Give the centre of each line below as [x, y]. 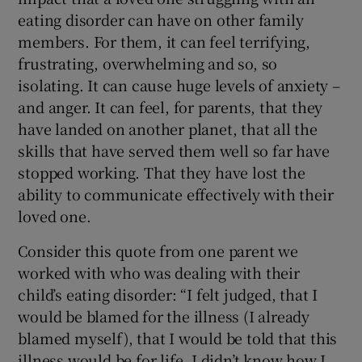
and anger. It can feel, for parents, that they [170, 107]
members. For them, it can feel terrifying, [164, 42]
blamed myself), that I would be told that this [178, 338]
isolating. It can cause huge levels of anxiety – [179, 85]
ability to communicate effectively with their [176, 194]
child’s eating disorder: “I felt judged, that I [168, 295]
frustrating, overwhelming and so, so [148, 63]
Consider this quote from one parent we [158, 251]
